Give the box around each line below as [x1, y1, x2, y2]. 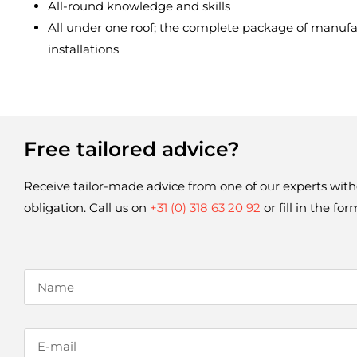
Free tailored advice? [24, 136, 240, 161]
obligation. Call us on [24, 199, 150, 215]
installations [48, 41, 119, 57]
